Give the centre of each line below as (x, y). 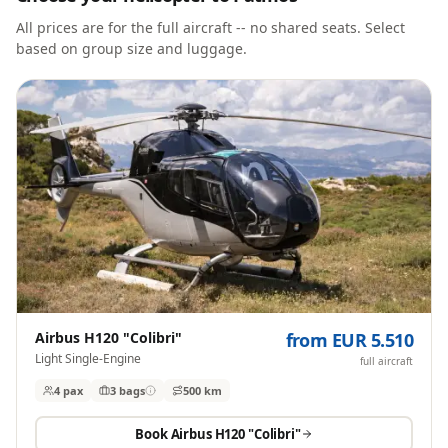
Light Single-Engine (88, 358)
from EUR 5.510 (349, 339)
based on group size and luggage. (131, 48)
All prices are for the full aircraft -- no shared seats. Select (210, 27)
